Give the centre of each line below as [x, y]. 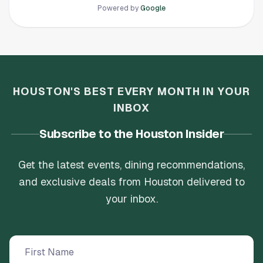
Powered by [118, 8]
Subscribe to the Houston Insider [131, 134]
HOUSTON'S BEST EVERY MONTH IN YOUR [131, 91]
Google [153, 8]
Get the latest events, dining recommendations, [131, 165]
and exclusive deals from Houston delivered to [131, 182]
